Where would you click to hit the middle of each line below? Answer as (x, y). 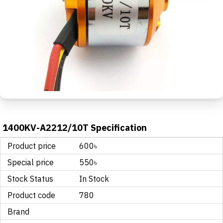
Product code (31, 195)
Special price (31, 162)
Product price (32, 146)
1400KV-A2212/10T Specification (75, 128)
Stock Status (30, 179)
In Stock (94, 179)
